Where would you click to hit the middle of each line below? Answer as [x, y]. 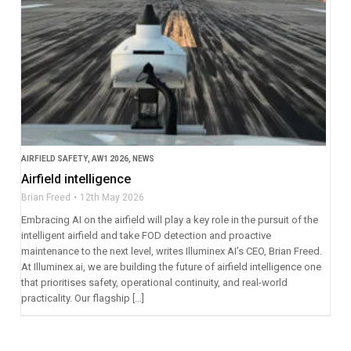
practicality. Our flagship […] [82, 299]
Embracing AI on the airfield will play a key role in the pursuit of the [169, 220]
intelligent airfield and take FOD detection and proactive [146, 236]
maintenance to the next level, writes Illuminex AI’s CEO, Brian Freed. [171, 251]
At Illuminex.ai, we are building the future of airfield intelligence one [171, 267]
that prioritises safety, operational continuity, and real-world [154, 283]
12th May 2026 [112, 198]
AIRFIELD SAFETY [54, 159]
